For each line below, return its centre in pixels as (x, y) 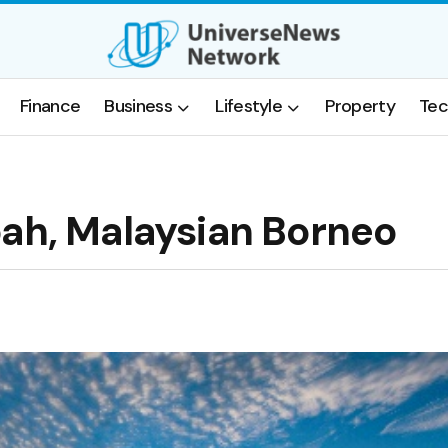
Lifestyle (249, 106)
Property (360, 106)
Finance (50, 106)
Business (138, 106)
